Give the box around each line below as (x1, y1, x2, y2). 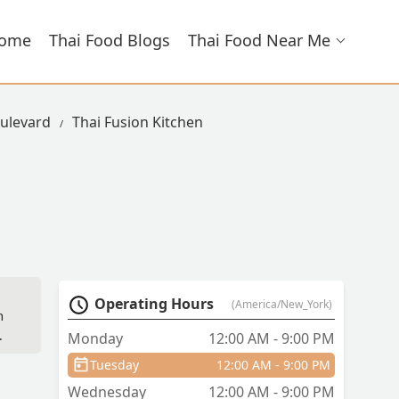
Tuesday (90, 356, 139, 374)
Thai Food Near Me (188, 29, 330, 51)
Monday (68, 329, 123, 349)
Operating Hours (94, 294, 214, 314)
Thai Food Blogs (49, 29, 170, 51)
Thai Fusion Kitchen (72, 112, 203, 132)
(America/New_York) (232, 297, 332, 313)
